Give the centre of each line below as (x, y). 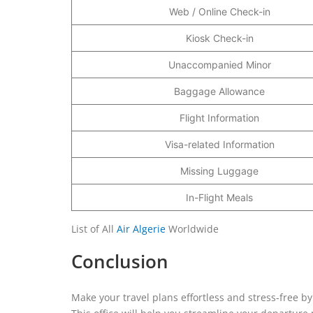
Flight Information (219, 117)
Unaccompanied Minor (219, 64)
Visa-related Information (219, 144)
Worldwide (192, 228)
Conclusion (120, 261)
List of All (94, 228)
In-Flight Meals (219, 197)
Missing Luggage (219, 170)
